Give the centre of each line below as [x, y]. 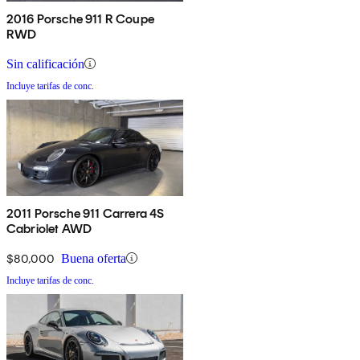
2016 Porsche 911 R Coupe [80, 18]
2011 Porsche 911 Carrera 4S [86, 213]
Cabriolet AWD [49, 228]
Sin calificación [45, 63]
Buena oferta [94, 258]
